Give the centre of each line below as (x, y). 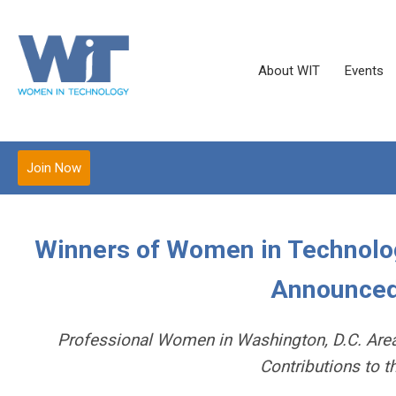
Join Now (54, 168)
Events (364, 71)
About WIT (289, 71)
